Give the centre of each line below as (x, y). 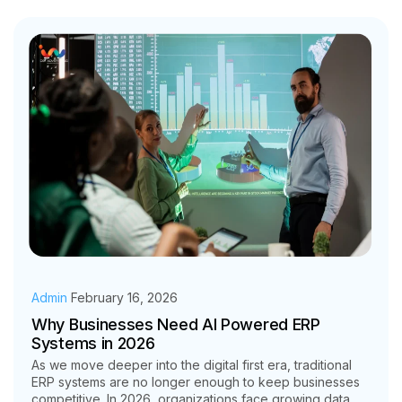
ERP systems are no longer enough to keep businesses (196, 382)
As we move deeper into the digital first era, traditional (192, 365)
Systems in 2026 (93, 344)
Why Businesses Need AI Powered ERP (176, 325)
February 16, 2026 (124, 298)
